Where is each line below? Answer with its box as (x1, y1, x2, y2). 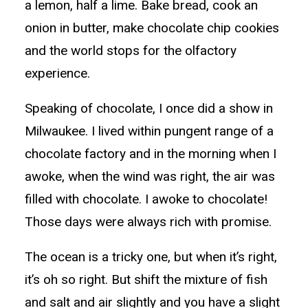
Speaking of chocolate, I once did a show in (25, 100, 273, 116)
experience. (25, 65, 90, 81)
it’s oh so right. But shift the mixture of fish (25, 272, 267, 287)
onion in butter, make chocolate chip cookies (25, 20, 279, 36)
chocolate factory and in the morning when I (25, 146, 276, 162)
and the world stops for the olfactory (25, 43, 236, 58)
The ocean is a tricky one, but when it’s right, (25, 249, 277, 265)
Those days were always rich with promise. (25, 214, 272, 230)
